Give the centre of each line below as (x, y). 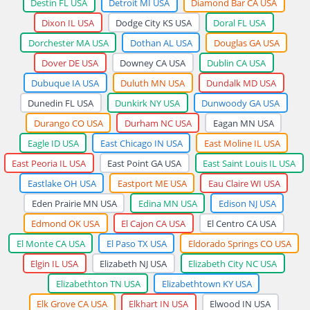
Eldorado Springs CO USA (239, 243)
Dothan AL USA (161, 43)
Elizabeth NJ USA (133, 263)
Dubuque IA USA (65, 83)
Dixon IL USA (68, 22)
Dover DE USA (70, 63)
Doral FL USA (239, 22)
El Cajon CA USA (153, 223)
